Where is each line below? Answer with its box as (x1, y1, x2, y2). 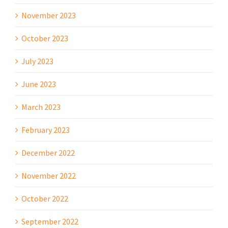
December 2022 (21, 147, 75, 158)
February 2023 (21, 124, 70, 135)
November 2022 (21, 170, 76, 181)
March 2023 (21, 101, 61, 112)
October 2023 (21, 33, 68, 43)
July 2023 (21, 55, 53, 66)
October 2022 (21, 193, 68, 204)
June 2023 (21, 78, 56, 89)
